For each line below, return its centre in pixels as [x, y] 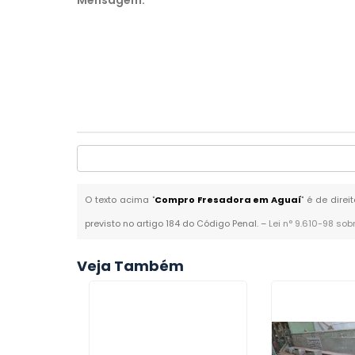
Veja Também [131, 266]
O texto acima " [120, 200]
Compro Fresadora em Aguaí [228, 200]
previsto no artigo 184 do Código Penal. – [177, 223]
